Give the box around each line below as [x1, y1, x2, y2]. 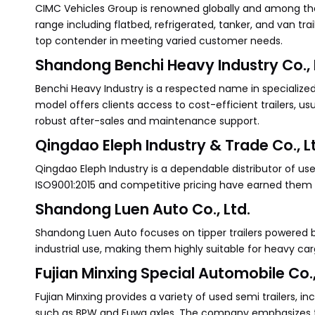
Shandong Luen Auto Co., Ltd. [35, 199, 250, 219]
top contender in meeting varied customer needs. [35, 34, 283, 48]
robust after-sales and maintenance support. [35, 114, 259, 128]
